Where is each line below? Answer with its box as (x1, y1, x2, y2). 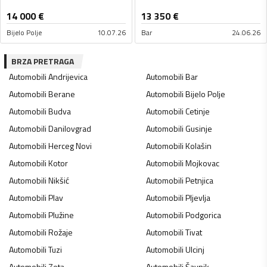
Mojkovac (185, 156, 219, 169)
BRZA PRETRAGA (11, 54, 74, 67)
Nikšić (48, 173, 69, 187)
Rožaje (48, 225, 73, 238)
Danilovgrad (48, 122, 91, 135)
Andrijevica (48, 70, 88, 83)
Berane (48, 87, 75, 100)
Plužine (48, 208, 74, 221)
